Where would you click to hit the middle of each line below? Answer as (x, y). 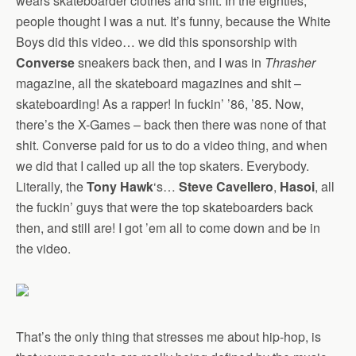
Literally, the (51, 187)
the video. (43, 249)
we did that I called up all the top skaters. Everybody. (163, 166)
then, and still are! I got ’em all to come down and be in (168, 228)
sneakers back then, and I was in (170, 63)
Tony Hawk (120, 187)
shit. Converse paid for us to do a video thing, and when (172, 145)
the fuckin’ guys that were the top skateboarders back (164, 207)
